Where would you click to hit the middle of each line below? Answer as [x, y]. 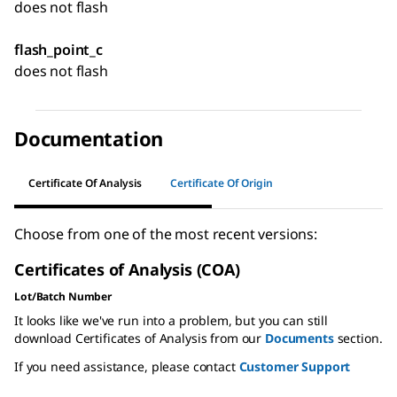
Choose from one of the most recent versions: [166, 234]
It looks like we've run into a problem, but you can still [171, 321]
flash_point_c [58, 50]
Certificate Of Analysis [85, 183]
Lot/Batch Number [63, 297]
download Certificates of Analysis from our [140, 339]
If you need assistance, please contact [127, 367]
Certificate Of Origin [222, 183]
